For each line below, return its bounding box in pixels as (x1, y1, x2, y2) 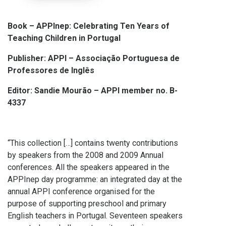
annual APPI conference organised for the (8, 187, 155, 196)
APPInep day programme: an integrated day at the (8, 175, 182, 184)
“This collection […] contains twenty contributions (8, 138, 178, 148)
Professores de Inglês (8, 66, 94, 75)
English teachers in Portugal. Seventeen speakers (8, 211, 183, 220)
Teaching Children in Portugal (8, 33, 121, 43)
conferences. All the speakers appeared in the (8, 162, 169, 172)
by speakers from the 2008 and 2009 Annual (8, 150, 163, 160)
